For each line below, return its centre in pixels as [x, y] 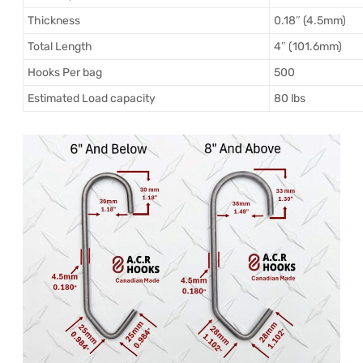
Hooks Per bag [65, 73]
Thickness [54, 21]
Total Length [60, 47]
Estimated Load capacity [92, 99]
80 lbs [290, 99]
